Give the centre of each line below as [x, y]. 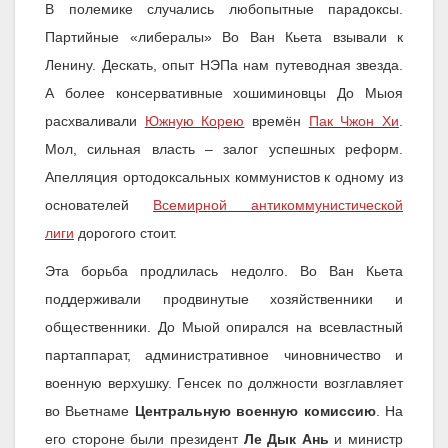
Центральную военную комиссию [255, 411]
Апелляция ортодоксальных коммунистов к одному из [224, 177]
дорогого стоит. [125, 233]
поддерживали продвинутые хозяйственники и [224, 299]
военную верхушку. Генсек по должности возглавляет [224, 383]
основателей [99, 205]
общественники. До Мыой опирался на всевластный [224, 327]
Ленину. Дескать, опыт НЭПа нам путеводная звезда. [224, 65]
